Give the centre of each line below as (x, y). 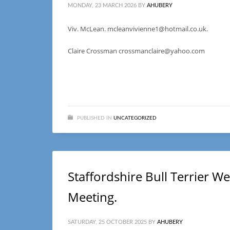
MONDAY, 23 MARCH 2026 (102, 5)
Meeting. (92, 197)
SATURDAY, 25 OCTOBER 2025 (107, 222)
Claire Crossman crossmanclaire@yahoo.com (136, 51)
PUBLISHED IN (94, 118)
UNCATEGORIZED (135, 118)
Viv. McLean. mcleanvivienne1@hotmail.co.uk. (138, 29)
